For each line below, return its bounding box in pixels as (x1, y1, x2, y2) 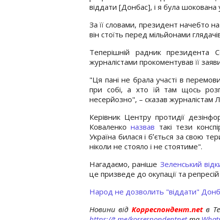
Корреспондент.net (128, 204, 206, 214)
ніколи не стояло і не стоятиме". (89, 141, 202, 151)
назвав (131, 121, 155, 132)
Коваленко (89, 121, 131, 132)
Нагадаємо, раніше (89, 159, 160, 169)
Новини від (89, 204, 129, 214)
